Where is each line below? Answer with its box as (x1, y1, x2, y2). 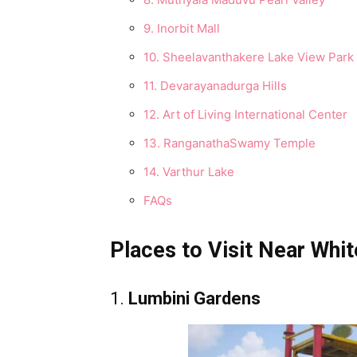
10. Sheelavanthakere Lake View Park (143, 49, 354, 65)
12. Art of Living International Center (143, 107, 347, 122)
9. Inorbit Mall (143, 21, 220, 36)
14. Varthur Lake (143, 164, 234, 179)
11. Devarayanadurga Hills (143, 78, 287, 93)
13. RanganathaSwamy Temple (143, 135, 316, 151)
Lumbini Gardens (128, 288, 261, 308)
